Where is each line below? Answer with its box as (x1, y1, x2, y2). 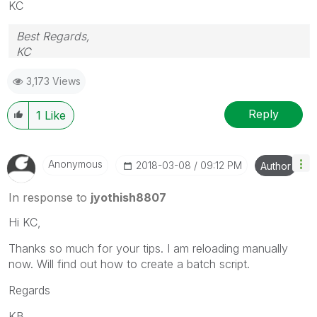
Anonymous (48, 157, 103, 170)
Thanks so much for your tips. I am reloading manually (8, 241, 288, 255)
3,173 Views (26, 74, 81, 87)
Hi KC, (8, 214, 41, 229)
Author (260, 159, 291, 172)
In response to (8, 190, 91, 204)
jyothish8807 (91, 190, 166, 204)
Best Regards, (16, 28, 90, 43)
